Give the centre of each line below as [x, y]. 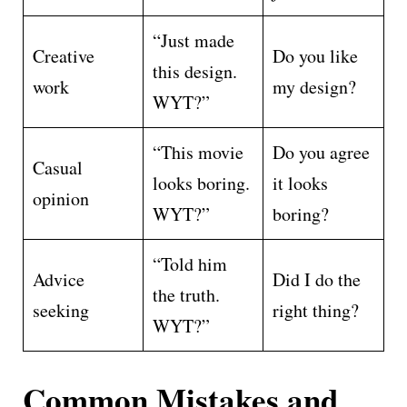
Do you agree [321, 152]
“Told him [190, 263]
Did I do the [317, 279]
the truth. [186, 294]
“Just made [194, 40]
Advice [59, 279]
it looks [300, 183]
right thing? [316, 310]
